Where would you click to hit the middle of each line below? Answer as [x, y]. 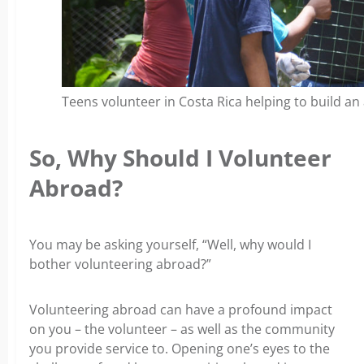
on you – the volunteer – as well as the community [182, 329]
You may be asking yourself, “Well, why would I [170, 245]
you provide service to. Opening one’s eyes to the [180, 349]
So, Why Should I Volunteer [180, 158]
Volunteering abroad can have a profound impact [181, 310]
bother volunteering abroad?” [120, 264]
